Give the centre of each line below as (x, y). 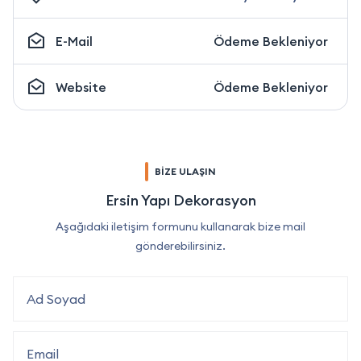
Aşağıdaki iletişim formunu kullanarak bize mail (180, 226)
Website (81, 87)
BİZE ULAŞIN (185, 171)
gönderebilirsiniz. (180, 245)
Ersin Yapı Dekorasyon (180, 200)
